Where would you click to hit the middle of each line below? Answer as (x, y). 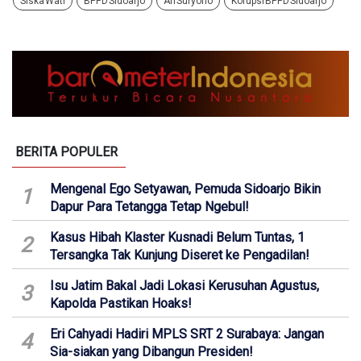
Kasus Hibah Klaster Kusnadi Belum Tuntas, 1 (177, 238)
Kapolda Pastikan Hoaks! (121, 304)
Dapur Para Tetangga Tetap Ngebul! (149, 207)
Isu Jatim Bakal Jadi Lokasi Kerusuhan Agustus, (185, 286)
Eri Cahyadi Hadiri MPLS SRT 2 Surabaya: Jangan (187, 334)
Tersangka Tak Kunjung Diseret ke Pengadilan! (180, 255)
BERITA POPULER (66, 152)
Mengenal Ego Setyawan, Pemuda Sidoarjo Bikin (185, 189)
